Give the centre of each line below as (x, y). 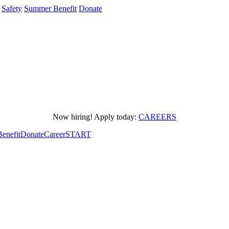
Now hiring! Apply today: (96, 117)
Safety (12, 8)
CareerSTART (67, 134)
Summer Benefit (50, 8)
